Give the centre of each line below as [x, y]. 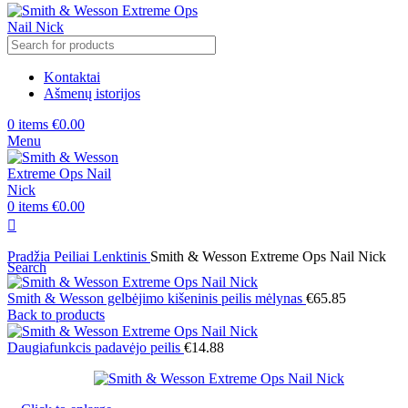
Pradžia [31, 256]
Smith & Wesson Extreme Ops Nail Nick [268, 256]
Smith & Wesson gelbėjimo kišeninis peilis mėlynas [157, 298]
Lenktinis [122, 256]
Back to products [56, 315]
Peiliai [73, 256]
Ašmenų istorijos [92, 93]
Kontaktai [72, 77]
